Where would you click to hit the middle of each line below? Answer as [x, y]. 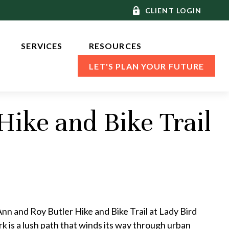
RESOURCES [115, 46]
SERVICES [43, 46]
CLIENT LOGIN [174, 10]
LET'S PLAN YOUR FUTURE [147, 66]
